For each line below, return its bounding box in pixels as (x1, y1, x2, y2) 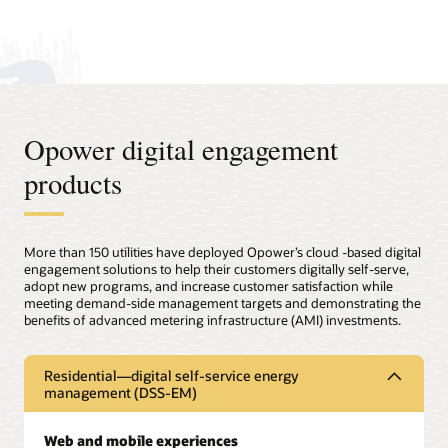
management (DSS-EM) (44, 382, 197, 402)
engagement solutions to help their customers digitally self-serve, (24, 261, 409, 278)
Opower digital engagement (24, 130, 338, 169)
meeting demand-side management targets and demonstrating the (24, 295, 421, 312)
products (24, 164, 122, 203)
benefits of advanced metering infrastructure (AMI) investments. (24, 312, 401, 329)
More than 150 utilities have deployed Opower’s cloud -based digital (24, 244, 421, 261)
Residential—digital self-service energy (44, 365, 298, 385)
